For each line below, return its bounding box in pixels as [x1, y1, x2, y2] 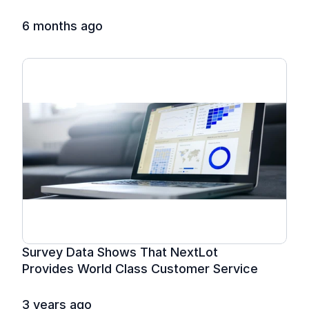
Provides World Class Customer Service [22, 261, 258, 276]
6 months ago [22, 19, 103, 33]
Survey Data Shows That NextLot [22, 245, 218, 259]
